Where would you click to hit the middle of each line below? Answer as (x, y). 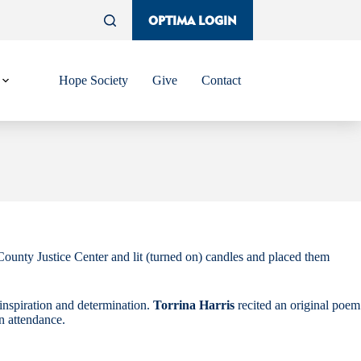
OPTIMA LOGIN (192, 20)
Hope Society (93, 80)
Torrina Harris (194, 305)
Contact (221, 80)
